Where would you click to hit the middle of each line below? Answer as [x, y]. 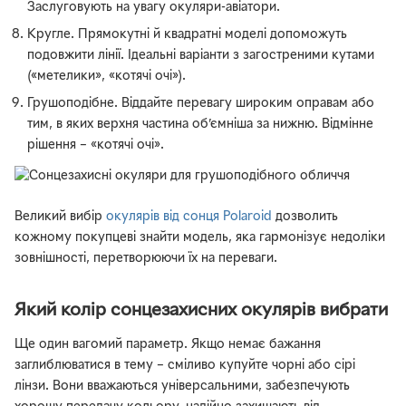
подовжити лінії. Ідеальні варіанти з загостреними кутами [201, 55]
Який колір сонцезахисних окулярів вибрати [201, 310]
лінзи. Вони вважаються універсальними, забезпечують [182, 386]
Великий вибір [60, 217]
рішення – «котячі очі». [96, 145]
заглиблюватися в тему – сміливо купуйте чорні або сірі [185, 365]
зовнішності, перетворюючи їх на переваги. [146, 258]
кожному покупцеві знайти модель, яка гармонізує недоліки [200, 237]
